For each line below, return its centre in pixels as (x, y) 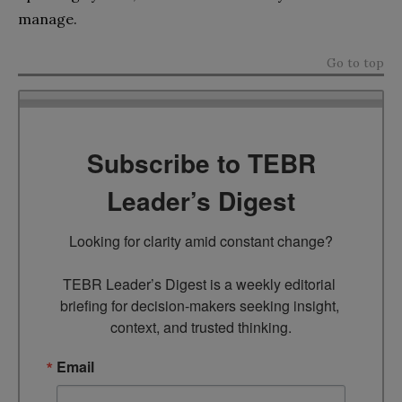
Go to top (355, 62)
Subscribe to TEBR (201, 163)
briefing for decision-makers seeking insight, (199, 306)
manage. (49, 18)
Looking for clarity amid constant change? (201, 241)
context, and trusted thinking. (201, 328)
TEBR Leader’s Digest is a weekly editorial (199, 284)
